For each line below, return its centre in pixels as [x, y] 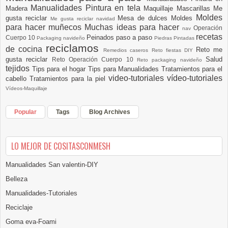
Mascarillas [195, 8]
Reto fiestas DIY [174, 50]
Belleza [17, 179]
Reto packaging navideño [172, 60]
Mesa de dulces [145, 18]
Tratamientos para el [192, 69]
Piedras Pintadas [175, 38]
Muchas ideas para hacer [133, 27]
